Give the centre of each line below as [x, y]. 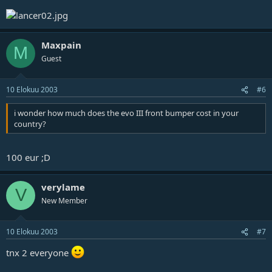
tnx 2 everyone [39, 253]
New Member [64, 200]
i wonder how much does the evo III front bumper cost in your [126, 113]
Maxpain [61, 45]
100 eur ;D [28, 157]
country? [30, 124]
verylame [63, 187]
